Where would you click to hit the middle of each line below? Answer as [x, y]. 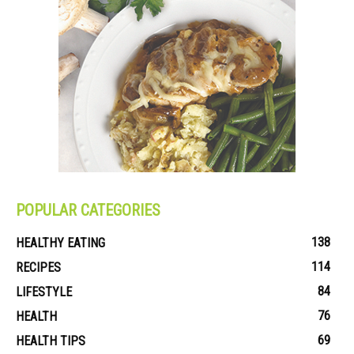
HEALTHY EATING [60, 243]
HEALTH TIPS [51, 341]
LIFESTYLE [44, 292]
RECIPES [38, 267]
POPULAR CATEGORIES [88, 210]
